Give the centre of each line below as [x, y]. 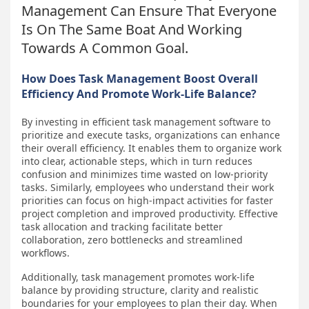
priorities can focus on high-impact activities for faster [147, 200]
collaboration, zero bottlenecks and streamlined [132, 239]
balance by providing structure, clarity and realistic [140, 290]
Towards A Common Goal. [105, 48]
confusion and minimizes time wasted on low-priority [144, 174]
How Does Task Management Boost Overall [140, 78]
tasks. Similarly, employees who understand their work [148, 187]
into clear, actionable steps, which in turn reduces [137, 161]
